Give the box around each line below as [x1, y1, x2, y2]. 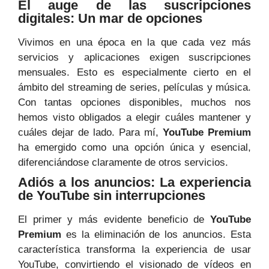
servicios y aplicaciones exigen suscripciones [18, 52, 251, 64]
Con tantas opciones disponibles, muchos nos [18, 97, 251, 109]
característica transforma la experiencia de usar [18, 244, 251, 256]
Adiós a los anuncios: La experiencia [18, 175, 251, 190]
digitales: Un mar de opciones [18, 11, 202, 26]
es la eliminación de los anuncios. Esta [61, 229, 251, 241]
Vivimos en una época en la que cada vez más [18, 37, 251, 49]
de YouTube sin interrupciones [18, 188, 205, 204]
